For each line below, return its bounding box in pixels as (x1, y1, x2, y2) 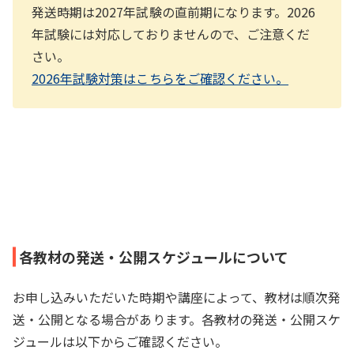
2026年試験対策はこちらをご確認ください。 (32, 68, 289, 88)
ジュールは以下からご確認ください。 (13, 331, 228, 351)
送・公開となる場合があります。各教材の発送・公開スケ (13, 309, 341, 329)
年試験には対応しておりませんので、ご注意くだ (32, 24, 311, 43)
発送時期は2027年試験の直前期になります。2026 (32, 2, 316, 21)
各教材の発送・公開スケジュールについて (19, 246, 288, 267)
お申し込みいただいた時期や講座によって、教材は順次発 (13, 287, 341, 307)
